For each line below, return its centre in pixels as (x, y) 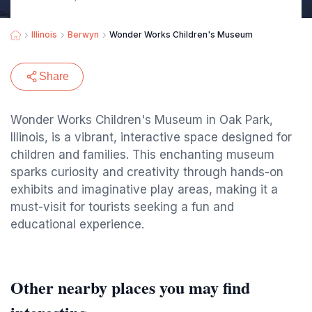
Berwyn (83, 34)
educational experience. (77, 224)
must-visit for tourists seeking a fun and (122, 207)
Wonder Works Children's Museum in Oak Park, (142, 120)
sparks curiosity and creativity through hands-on (147, 172)
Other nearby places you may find (130, 287)
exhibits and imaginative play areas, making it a (144, 189)
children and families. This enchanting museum (142, 155)
